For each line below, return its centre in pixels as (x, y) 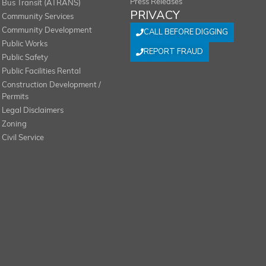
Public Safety (25, 58)
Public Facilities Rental (41, 72)
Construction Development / (51, 85)
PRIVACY (155, 15)
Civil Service (23, 138)
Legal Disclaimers (32, 111)
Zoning (14, 124)
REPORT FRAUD (174, 52)
